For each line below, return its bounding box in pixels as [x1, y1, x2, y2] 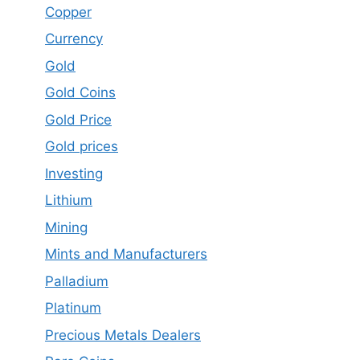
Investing [45, 165, 103, 182]
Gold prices [45, 138, 118, 154]
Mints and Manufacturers [45, 246, 207, 262]
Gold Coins [45, 84, 116, 100]
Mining [45, 219, 88, 235]
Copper [45, 3, 92, 20]
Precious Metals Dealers [45, 326, 201, 343]
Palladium [45, 272, 108, 289]
